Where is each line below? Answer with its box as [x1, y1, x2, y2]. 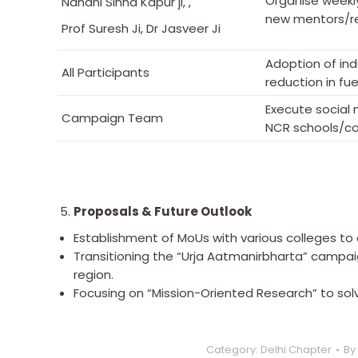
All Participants [62, 63, 149, 81]
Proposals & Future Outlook [74, 202, 252, 220]
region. [74, 265, 113, 283]
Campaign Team [62, 109, 163, 126]
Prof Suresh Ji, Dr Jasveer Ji [62, 19, 221, 37]
